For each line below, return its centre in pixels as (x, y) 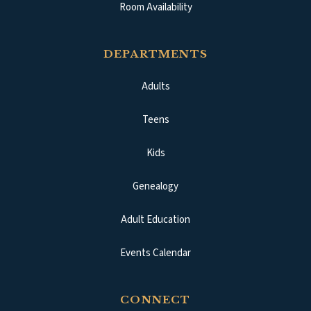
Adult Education (155, 220)
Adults (155, 87)
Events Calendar (155, 253)
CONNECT (155, 300)
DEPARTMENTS (155, 54)
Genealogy (155, 187)
